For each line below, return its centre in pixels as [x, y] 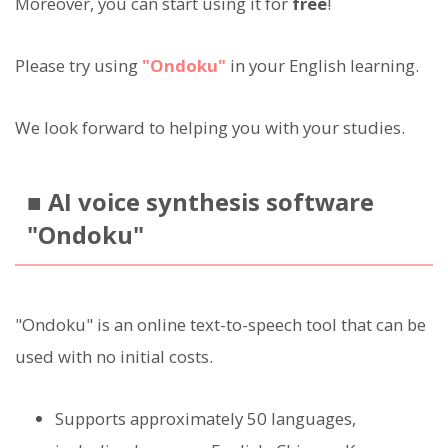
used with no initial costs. [114, 357]
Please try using [78, 66]
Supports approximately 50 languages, [205, 419]
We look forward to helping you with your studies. [210, 128]
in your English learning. [322, 66]
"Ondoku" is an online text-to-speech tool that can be [220, 325]
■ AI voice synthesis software [200, 202]
